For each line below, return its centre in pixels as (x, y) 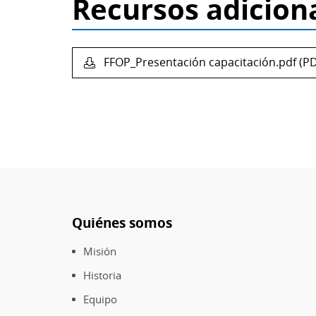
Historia (102, 275)
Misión (100, 251)
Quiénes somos (122, 223)
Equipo (100, 299)
